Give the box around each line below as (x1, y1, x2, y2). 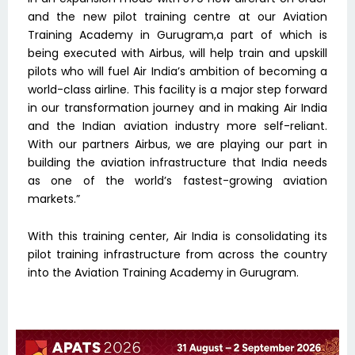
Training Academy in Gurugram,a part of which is (28, 26, 327, 43)
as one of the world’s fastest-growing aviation (28, 172, 327, 189)
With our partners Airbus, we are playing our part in (28, 136, 327, 152)
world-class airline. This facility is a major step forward (28, 81, 327, 97)
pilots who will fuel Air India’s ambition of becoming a (28, 63, 327, 79)
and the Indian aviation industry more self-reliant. (28, 117, 327, 134)
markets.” (28, 190, 80, 207)
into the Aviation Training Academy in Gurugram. (28, 265, 299, 281)
